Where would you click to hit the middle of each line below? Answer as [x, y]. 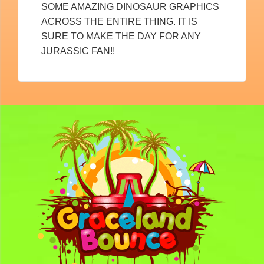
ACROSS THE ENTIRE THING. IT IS [119, 22]
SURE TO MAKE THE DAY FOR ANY [121, 37]
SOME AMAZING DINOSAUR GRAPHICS [130, 7]
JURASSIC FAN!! [78, 51]
